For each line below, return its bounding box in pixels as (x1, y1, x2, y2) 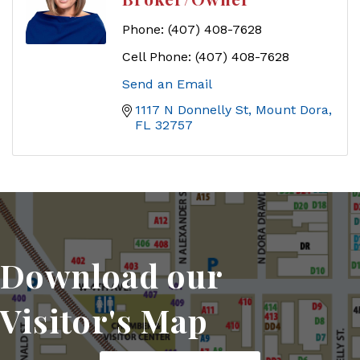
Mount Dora (256, 102, 329, 118)
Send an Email (122, 76, 212, 92)
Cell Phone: (122, 49, 191, 65)
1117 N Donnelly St (135, 102, 248, 118)
